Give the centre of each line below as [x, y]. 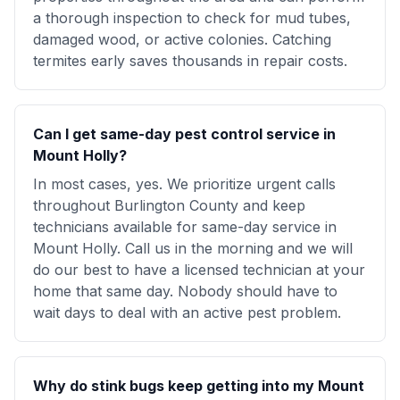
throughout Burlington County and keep [169, 205]
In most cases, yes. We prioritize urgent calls [184, 184]
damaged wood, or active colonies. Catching [182, 39]
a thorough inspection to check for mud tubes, [192, 18]
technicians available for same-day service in [185, 227]
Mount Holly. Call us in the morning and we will [193, 248]
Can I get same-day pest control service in [184, 134]
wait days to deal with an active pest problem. [187, 312]
